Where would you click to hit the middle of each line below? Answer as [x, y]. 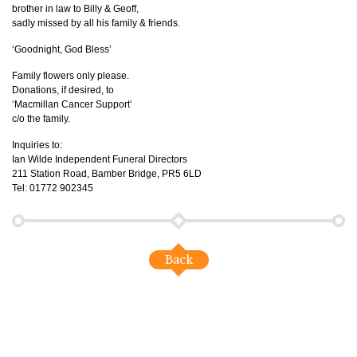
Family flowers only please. [71, 76]
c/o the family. [41, 119]
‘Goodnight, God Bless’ [62, 50]
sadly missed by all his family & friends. [96, 24]
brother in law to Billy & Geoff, [75, 9]
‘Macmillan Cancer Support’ [72, 105]
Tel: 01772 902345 [53, 188]
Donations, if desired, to [63, 90]
